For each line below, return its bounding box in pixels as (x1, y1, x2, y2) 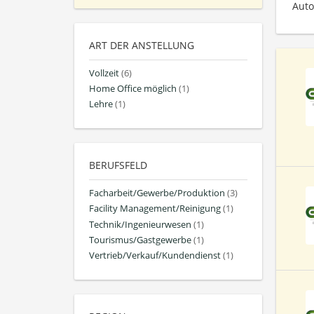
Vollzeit (89, 67, 119, 79)
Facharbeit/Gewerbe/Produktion (89, 187, 225, 200)
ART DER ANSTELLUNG (89, 38, 194, 52)
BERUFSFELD (89, 158, 147, 172)
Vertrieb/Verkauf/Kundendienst (89, 249, 221, 261)
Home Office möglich (89, 82, 177, 95)
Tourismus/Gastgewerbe (89, 233, 191, 246)
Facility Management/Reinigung (89, 203, 221, 215)
